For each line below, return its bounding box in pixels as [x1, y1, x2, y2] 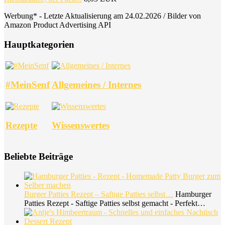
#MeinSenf [6, 79, 50, 90]
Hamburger [173, 190, 211, 198]
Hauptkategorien [4, 39, 74, 50]
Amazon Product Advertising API [4, 21, 111, 30]
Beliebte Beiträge [4, 151, 73, 162]
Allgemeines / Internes [52, 79, 141, 90]
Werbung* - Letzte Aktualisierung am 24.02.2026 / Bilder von [4, 12, 201, 21]
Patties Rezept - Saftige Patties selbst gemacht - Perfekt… [24, 199, 205, 207]
